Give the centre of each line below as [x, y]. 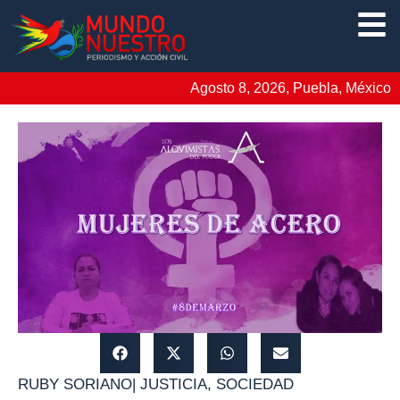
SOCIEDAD [255, 384]
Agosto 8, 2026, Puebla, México [291, 87]
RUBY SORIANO [75, 384]
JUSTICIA [174, 384]
